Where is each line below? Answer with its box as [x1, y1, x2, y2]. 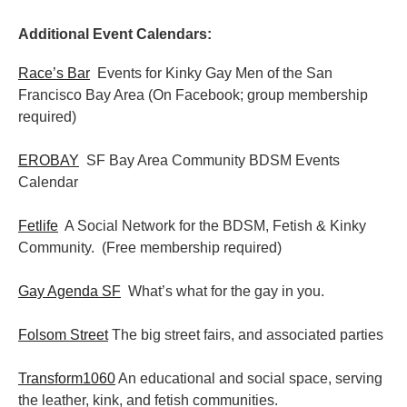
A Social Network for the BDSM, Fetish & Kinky [58, 217, 366, 233]
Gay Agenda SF [18, 283, 121, 299]
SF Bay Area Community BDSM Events [79, 152, 340, 168]
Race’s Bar [18, 65, 90, 81]
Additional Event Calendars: [18, 25, 212, 42]
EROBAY [18, 152, 79, 168]
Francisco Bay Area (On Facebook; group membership [18, 86, 368, 103]
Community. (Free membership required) [18, 239, 282, 255]
